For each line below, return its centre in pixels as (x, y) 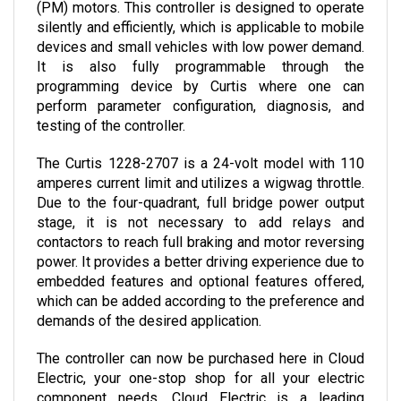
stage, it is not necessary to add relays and (200, 205)
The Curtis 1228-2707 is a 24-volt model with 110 (200, 146)
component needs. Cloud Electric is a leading (200, 380)
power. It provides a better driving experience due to (200, 244)
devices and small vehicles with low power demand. (200, 30)
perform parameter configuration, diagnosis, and (200, 89)
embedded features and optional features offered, (200, 264)
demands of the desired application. (149, 303)
